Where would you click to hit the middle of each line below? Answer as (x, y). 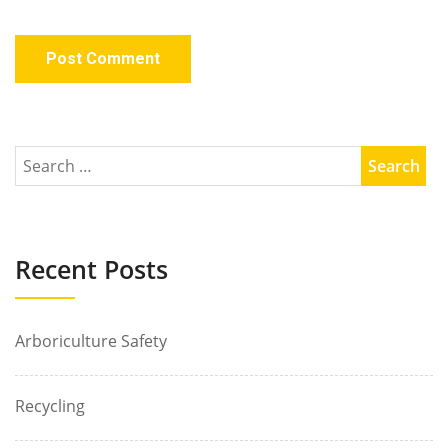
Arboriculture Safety (91, 341)
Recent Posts (91, 269)
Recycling (50, 406)
